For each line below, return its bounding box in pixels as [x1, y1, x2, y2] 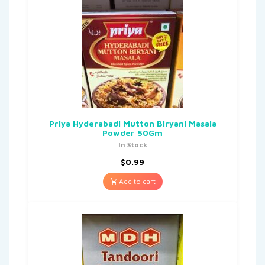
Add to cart [117, 176, 156, 186]
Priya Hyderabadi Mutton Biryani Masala [49, 118, 216, 128]
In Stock [118, 140, 147, 149]
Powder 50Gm [102, 127, 163, 138]
